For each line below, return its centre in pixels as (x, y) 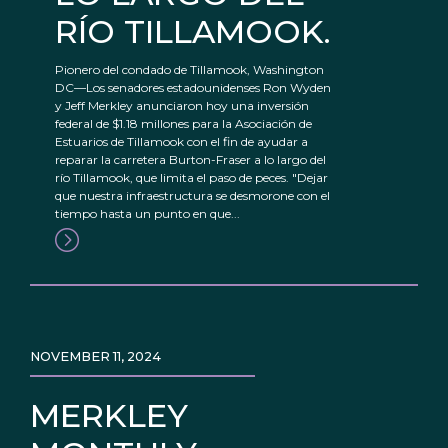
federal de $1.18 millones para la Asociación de (183, 124)
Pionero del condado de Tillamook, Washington (189, 70)
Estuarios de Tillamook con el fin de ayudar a (181, 142)
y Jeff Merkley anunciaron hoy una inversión (182, 106)
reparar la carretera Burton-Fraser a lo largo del (190, 160)
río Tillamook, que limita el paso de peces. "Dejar (191, 178)
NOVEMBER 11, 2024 (95, 357)
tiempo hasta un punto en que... (147, 214)
